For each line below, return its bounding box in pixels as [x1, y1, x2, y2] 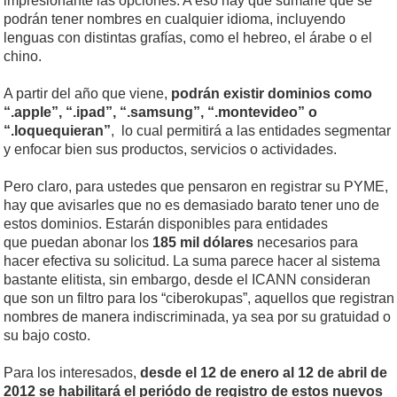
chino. [4, 48, 42, 64]
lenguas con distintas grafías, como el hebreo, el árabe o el [4, 29, 372, 45]
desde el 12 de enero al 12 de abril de [140, 364, 387, 380]
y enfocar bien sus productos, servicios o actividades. [4, 141, 337, 157]
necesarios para [257, 234, 358, 250]
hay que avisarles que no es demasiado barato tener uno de [4, 197, 379, 213]
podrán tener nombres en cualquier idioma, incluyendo [4, 11, 346, 27]
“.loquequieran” [4, 122, 111, 138]
